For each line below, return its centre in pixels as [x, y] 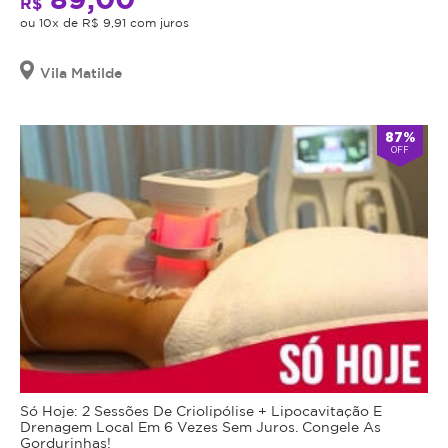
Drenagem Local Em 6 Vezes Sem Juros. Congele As [200, 426]
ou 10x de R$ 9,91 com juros [104, 22]
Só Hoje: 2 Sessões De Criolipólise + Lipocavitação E [201, 410]
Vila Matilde [81, 72]
